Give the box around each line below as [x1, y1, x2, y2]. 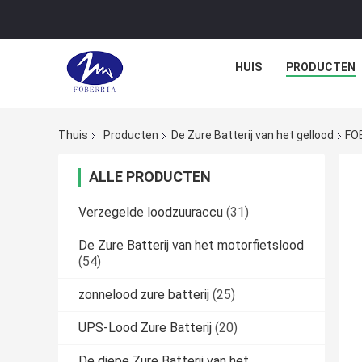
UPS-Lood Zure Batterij [78, 320, 212, 336]
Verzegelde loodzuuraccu [78, 204, 223, 221]
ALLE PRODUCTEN [89, 168, 211, 186]
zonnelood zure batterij [78, 287, 209, 303]
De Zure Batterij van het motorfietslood [78, 238, 304, 254]
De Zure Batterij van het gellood [171, 128, 334, 142]
